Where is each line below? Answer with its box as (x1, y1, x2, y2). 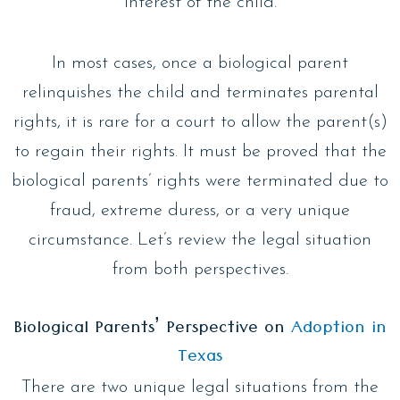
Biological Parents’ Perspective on (13, 312, 291, 347)
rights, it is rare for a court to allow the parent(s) (12, 112, 387, 131)
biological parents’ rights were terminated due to (12, 171, 388, 190)
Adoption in (291, 312, 387, 347)
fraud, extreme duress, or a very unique (50, 201, 350, 220)
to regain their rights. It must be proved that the (13, 142, 387, 161)
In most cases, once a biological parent (52, 54, 348, 72)
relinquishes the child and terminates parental (21, 83, 379, 102)
